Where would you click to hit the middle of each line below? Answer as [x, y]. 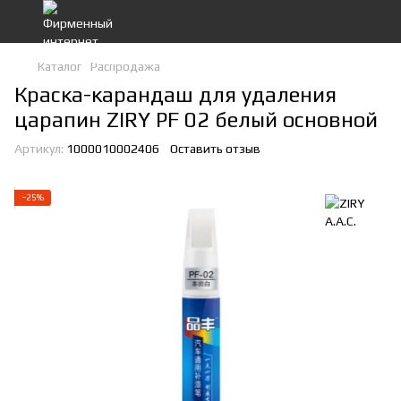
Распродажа [125, 66]
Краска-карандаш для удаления [175, 94]
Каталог [60, 66]
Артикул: [39, 149]
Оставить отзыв [215, 149]
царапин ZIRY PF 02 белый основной [196, 119]
